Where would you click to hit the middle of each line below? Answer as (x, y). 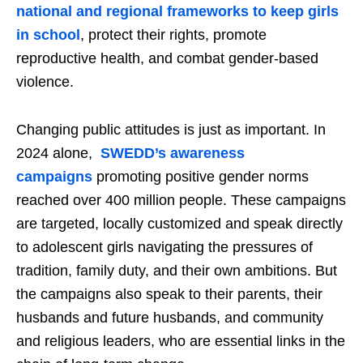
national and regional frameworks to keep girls (177, 12)
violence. (49, 82)
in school (48, 35)
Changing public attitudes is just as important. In (171, 130)
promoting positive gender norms (201, 177)
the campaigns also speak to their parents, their (169, 295)
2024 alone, (58, 154)
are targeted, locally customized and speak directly (179, 224)
